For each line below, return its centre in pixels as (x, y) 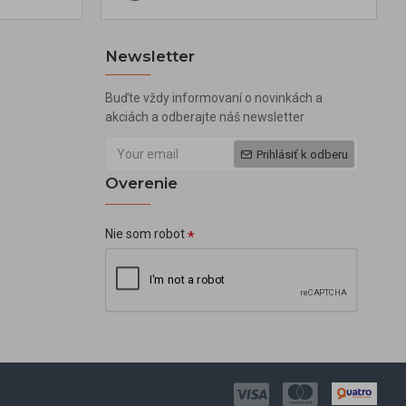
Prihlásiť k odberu (302, 154)
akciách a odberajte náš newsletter (205, 117)
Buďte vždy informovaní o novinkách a (214, 98)
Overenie (141, 184)
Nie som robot (145, 234)
